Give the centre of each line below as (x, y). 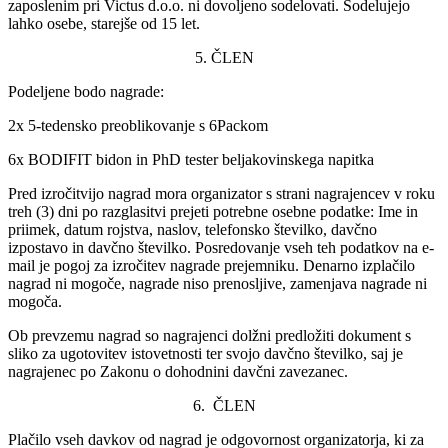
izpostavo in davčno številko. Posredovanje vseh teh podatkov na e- (221, 247)
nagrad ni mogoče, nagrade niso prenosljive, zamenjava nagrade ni (217, 283)
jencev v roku (392, 193)
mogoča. (35, 301)
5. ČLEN (224, 57)
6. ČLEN (224, 405)
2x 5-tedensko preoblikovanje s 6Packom (138, 125)
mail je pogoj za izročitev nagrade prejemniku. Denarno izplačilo (211, 265)
